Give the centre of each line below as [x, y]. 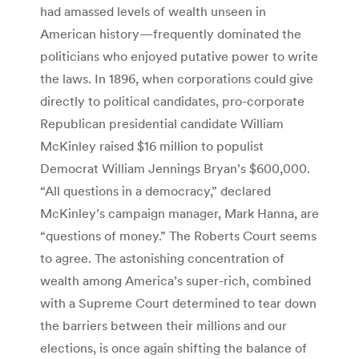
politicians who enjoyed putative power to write [179, 56]
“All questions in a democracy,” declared [155, 191]
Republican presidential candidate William [162, 124]
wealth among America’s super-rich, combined [175, 281]
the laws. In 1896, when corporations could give [177, 79]
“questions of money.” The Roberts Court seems [178, 236]
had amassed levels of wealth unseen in [153, 12]
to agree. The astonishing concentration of [162, 258]
